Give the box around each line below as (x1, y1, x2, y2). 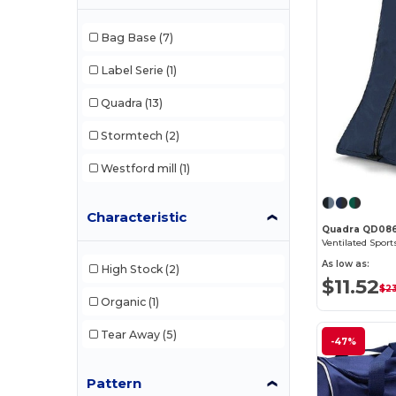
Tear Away (100, 327, 160, 341)
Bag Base (100, 30, 156, 44)
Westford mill (100, 161, 177, 175)
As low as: (322, 257, 370, 270)
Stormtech (100, 128, 163, 142)
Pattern (87, 375, 142, 392)
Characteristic (87, 209, 187, 225)
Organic (100, 294, 146, 308)
